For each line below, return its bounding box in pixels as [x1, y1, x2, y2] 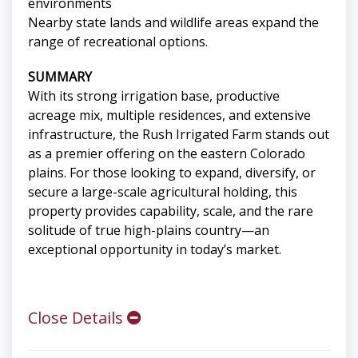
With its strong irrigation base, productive [28, 87, 280, 105]
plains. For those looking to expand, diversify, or [28, 164, 316, 182]
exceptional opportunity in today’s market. [28, 241, 281, 259]
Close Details [28, 307, 127, 329]
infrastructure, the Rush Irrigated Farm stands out [28, 125, 329, 144]
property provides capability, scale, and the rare [28, 202, 313, 221]
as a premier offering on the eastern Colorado [28, 145, 305, 163]
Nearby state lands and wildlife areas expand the [28, 14, 319, 32]
